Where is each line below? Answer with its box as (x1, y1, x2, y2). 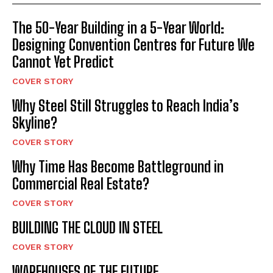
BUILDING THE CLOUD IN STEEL (12, 218, 163, 236)
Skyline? (12, 113, 57, 132)
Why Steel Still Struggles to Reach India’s (12, 96, 239, 115)
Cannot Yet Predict (12, 52, 114, 71)
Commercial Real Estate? (12, 174, 149, 193)
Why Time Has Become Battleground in (12, 157, 224, 175)
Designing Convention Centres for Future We (12, 35, 255, 54)
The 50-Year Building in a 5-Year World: (12, 18, 224, 37)
